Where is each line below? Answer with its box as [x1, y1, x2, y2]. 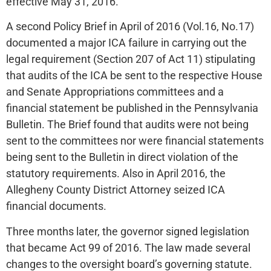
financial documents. [6, 200, 106, 213]
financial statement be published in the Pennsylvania [6, 102, 258, 115]
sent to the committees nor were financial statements [6, 134, 264, 148]
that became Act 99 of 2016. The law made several [6, 241, 250, 254]
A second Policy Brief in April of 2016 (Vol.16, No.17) [6, 20, 254, 33]
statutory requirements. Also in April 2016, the [6, 167, 226, 180]
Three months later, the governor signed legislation [6, 224, 249, 238]
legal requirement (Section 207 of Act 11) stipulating [6, 53, 255, 66]
